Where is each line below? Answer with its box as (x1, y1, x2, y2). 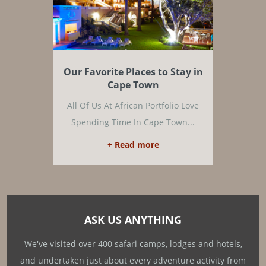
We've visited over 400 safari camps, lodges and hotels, (24, 238, 242, 249)
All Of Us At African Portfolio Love (67, 100, 199, 111)
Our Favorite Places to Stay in (63, 65, 203, 78)
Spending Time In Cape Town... (71, 116, 195, 128)
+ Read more (107, 139, 159, 150)
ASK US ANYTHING (84, 213, 182, 227)
